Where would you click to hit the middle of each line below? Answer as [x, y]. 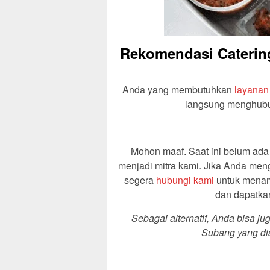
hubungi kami [185, 180]
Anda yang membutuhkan [179, 90]
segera [140, 180]
